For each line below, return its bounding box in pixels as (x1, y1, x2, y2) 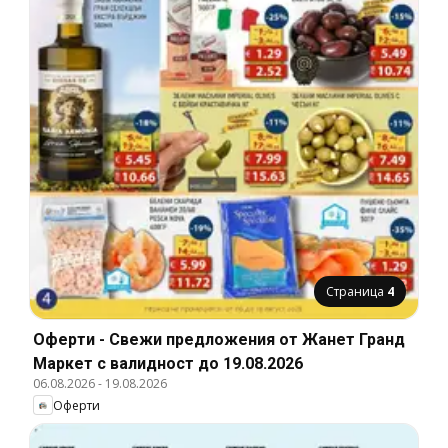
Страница (326, 283, 387, 301)
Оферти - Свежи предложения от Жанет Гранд (33, 330, 405, 350)
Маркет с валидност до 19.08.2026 (33, 354, 303, 374)
